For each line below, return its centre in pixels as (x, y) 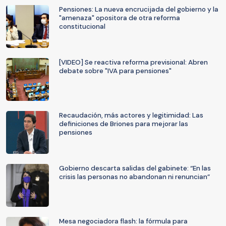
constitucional (82, 26)
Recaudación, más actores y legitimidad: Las (131, 115)
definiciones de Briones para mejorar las (124, 124)
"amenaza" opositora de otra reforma (120, 18)
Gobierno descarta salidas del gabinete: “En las (135, 168)
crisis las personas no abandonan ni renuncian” (134, 177)
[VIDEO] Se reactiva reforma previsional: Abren (133, 62)
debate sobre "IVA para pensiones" (115, 71)
